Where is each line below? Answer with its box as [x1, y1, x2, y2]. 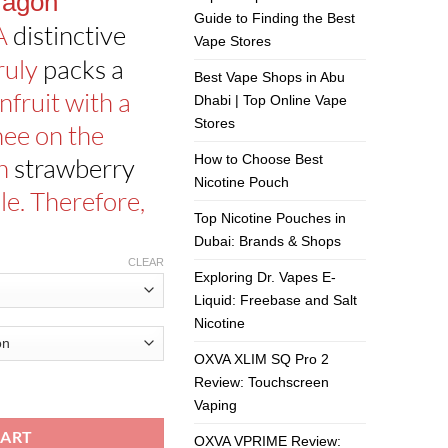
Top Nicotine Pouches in [194, 210, 347, 227]
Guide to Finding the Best [194, 10, 356, 27]
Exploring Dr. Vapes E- [194, 269, 337, 286]
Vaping [194, 397, 238, 414]
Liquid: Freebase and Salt [194, 292, 358, 309]
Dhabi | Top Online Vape [194, 92, 348, 109]
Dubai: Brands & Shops [194, 233, 342, 250]
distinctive [13, 18, 126, 51]
